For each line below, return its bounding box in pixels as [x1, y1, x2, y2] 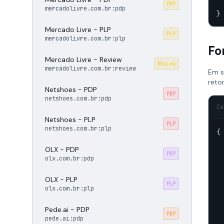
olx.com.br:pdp [45, 154, 94, 162]
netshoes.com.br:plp [45, 124, 111, 132]
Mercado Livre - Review [45, 55, 122, 64]
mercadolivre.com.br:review [45, 64, 136, 72]
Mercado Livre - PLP [45, 25, 111, 34]
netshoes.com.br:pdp [45, 94, 111, 102]
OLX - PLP [45, 175, 77, 184]
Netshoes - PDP [45, 85, 97, 94]
